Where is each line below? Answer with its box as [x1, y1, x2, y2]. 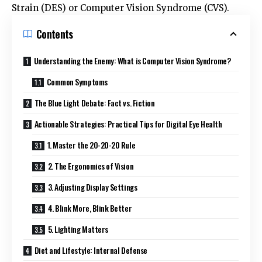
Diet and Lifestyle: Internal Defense [34, 243, 147, 256]
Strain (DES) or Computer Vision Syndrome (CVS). [12, 2, 229, 13]
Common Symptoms [46, 75, 108, 88]
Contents [36, 26, 73, 42]
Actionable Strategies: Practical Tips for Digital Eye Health [34, 117, 222, 130]
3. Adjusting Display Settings [47, 180, 137, 193]
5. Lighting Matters [47, 222, 108, 235]
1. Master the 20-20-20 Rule [47, 138, 136, 151]
